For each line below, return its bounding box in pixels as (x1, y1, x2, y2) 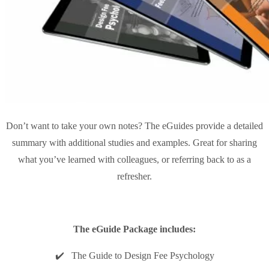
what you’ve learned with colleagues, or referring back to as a (18, 154, 251, 165)
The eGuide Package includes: (73, 223, 196, 234)
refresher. (117, 171, 152, 181)
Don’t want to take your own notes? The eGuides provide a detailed (6, 120, 263, 131)
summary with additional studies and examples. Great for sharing (12, 137, 257, 148)
